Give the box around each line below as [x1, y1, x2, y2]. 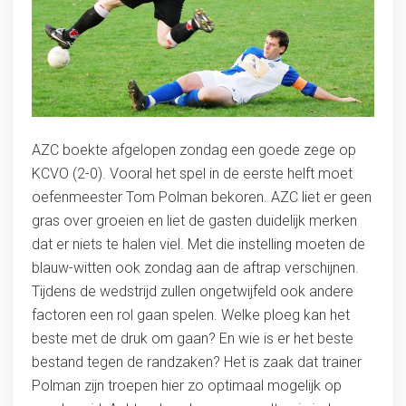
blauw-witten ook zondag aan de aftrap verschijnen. [31, 258, 359, 276]
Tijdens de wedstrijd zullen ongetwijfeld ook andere [31, 282, 353, 300]
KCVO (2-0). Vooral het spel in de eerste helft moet [31, 164, 353, 182]
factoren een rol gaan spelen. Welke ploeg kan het [31, 305, 350, 324]
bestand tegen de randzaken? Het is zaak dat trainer [31, 353, 362, 371]
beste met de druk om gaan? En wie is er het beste [31, 329, 353, 347]
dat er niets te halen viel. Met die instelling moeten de [31, 235, 365, 253]
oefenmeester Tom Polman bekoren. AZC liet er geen [31, 188, 372, 206]
